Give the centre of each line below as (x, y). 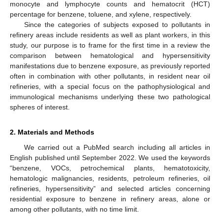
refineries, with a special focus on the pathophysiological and (110, 87)
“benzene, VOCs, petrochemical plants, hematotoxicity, (110, 168)
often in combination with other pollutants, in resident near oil (110, 76)
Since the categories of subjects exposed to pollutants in (117, 25)
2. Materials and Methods (52, 132)
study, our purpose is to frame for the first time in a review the (110, 45)
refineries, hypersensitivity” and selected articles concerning (110, 189)
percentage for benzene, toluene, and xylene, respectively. (101, 14)
